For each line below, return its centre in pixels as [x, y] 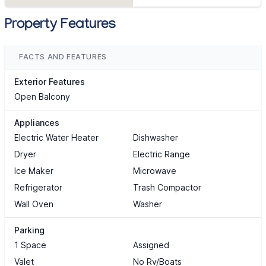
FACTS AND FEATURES [63, 57]
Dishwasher [155, 138]
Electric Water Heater [56, 138]
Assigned [151, 245]
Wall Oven [34, 204]
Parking [29, 230]
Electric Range [161, 154]
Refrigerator [38, 188]
